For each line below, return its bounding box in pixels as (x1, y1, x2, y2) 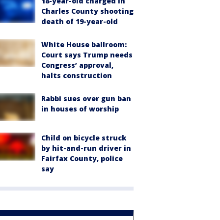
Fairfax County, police (41, 154, 123, 164)
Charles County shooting (41, 6, 134, 16)
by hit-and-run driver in (41, 143, 131, 153)
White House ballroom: (41, 40, 127, 49)
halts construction (41, 71, 112, 80)
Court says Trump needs (41, 50, 133, 59)
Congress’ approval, (41, 60, 113, 70)
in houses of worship (41, 104, 119, 113)
